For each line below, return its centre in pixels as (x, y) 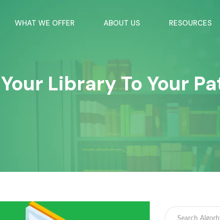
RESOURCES (191, 23)
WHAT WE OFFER (45, 23)
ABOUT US (122, 23)
